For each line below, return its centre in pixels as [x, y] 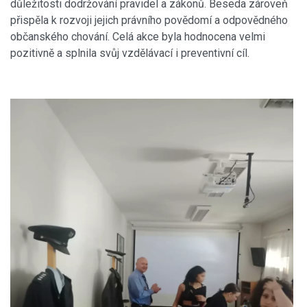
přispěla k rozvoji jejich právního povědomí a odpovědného [149, 20]
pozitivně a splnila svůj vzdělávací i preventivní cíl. [130, 53]
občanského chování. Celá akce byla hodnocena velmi [138, 36]
